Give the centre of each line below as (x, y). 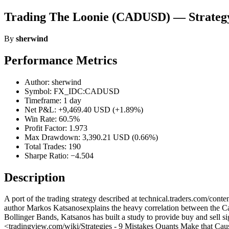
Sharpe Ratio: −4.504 (59, 155)
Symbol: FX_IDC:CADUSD (72, 91)
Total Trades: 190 (53, 146)
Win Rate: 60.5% (52, 119)
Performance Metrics (61, 60)
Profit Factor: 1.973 (56, 128)
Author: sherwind (53, 82)
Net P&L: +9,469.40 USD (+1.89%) (84, 109)
